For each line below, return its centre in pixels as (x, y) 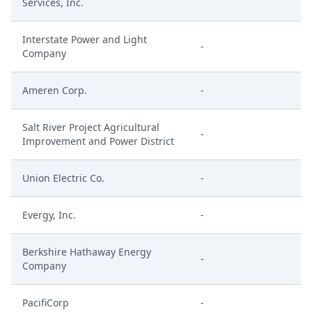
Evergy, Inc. (49, 215)
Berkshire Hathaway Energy (87, 252)
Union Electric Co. (63, 178)
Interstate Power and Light (85, 39)
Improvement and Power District (98, 141)
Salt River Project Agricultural (91, 127)
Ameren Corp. (55, 90)
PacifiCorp (46, 303)
